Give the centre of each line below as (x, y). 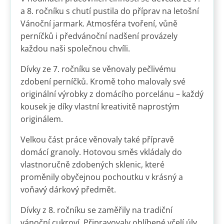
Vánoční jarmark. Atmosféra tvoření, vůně (99, 24)
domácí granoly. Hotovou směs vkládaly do (101, 152)
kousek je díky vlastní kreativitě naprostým (100, 107)
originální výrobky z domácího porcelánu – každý (112, 94)
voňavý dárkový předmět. (68, 190)
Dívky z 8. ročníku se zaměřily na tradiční (96, 210)
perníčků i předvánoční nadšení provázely (99, 36)
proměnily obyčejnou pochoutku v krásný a (102, 177)
